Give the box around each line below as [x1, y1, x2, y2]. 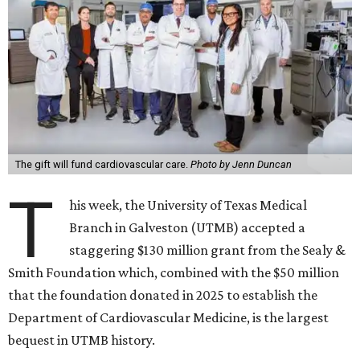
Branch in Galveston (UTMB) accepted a [69, 219, 306, 236]
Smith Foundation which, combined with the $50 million [8, 264, 339, 281]
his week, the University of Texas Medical [69, 197, 308, 214]
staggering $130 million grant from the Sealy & [69, 242, 346, 259]
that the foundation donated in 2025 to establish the [8, 287, 317, 304]
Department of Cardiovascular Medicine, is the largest [8, 309, 329, 326]
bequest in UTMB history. [8, 332, 155, 349]
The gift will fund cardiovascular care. [14, 158, 190, 171]
